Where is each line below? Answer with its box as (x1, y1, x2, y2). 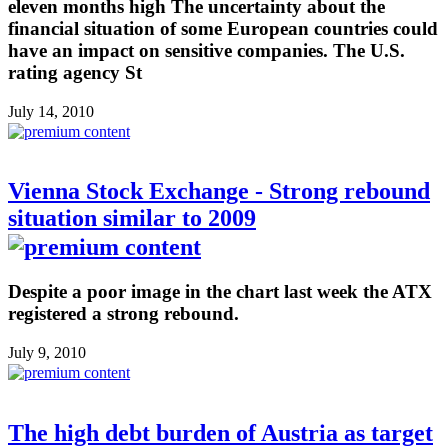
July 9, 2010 (8, 344, 86, 362)
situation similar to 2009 (8, 205, 256, 232)
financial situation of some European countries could (8, 17, 438, 39)
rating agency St (8, 61, 142, 83)
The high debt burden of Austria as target (8, 419, 433, 446)
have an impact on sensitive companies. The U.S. (8, 39, 405, 61)
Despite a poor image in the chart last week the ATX (8, 281, 432, 303)
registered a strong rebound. (8, 303, 239, 325)
